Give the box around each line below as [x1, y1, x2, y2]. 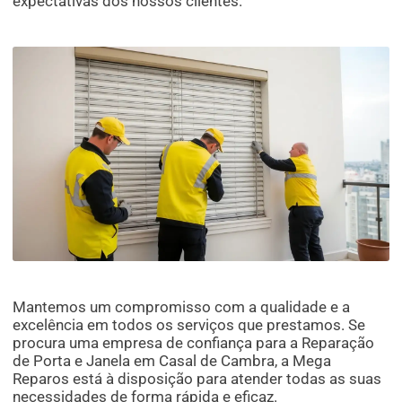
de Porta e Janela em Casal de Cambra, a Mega [13, 352, 332, 371]
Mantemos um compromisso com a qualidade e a [13, 298, 351, 317]
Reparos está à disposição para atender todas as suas [13, 370, 382, 389]
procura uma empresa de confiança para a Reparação [13, 334, 375, 353]
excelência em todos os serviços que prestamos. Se [13, 316, 366, 335]
